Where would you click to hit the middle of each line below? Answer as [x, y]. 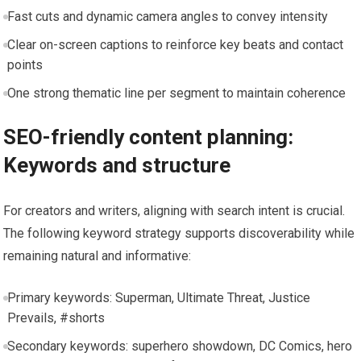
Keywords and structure [117, 165]
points [25, 64]
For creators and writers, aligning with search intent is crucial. [174, 210]
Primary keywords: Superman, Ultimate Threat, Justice [158, 297]
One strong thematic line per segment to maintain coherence [176, 93]
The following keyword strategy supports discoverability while [179, 233]
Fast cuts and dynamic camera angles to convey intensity [167, 16]
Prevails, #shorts [56, 317]
